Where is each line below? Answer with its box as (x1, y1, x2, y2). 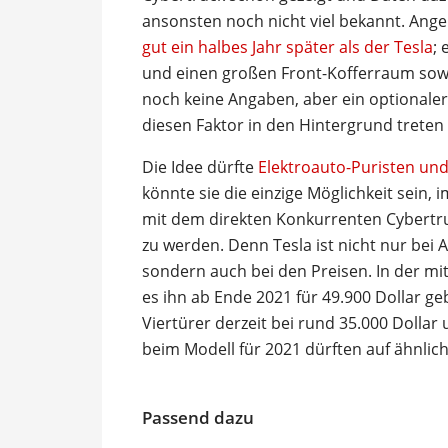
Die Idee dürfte (142, 155, 258, 178)
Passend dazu (142, 405, 254, 429)
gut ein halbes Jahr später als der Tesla (142, 35, 433, 58)
